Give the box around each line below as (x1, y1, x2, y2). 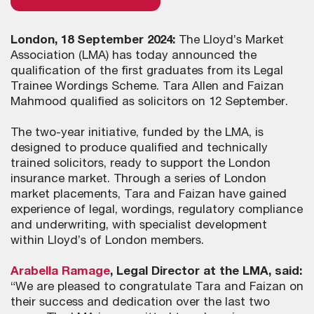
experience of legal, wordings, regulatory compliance (11, 205, 303, 217)
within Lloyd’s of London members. (11, 235, 204, 247)
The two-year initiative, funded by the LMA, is (11, 128, 264, 139)
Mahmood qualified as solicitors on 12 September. (11, 97, 288, 109)
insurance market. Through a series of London (11, 174, 266, 186)
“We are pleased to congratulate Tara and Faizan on (11, 282, 303, 294)
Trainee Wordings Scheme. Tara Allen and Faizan (11, 81, 284, 93)
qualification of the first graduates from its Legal (11, 66, 283, 78)
